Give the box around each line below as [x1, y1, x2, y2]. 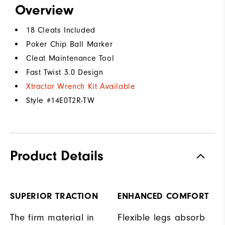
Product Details [10, 148, 103, 164]
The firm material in [10, 212, 95, 223]
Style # [26, 96, 51, 105]
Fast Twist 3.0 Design [26, 68, 103, 77]
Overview [15, 2, 73, 19]
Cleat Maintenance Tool [26, 54, 115, 63]
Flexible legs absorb [118, 212, 205, 223]
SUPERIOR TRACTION [10, 191, 98, 202]
